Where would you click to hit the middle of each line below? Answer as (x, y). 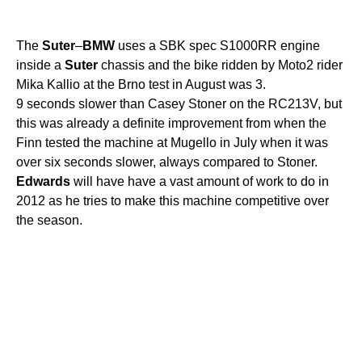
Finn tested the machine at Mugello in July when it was (172, 142)
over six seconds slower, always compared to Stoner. (167, 162)
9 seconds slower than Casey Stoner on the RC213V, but (179, 103)
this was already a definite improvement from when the (171, 123)
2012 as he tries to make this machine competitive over (173, 200)
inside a (40, 65)
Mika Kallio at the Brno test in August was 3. (141, 84)
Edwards (43, 181)
